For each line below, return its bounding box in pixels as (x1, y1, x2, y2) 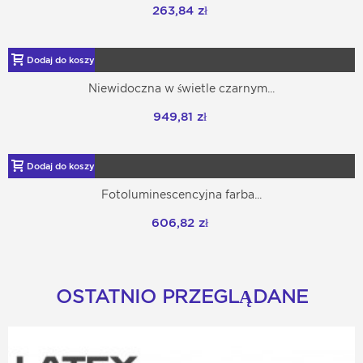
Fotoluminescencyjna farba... (101, 188, 262, 202)
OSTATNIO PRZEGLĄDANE (55, 285, 308, 309)
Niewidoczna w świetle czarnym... (88, 82, 275, 96)
